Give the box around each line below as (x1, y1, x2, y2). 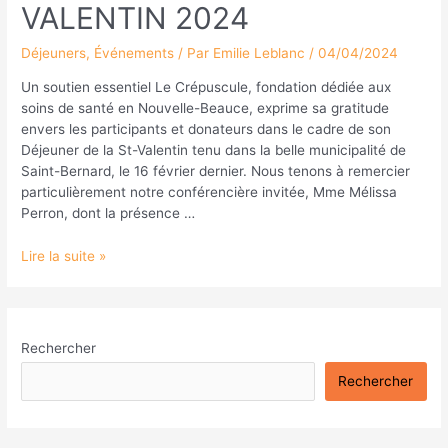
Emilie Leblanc (213, 45, 310, 62)
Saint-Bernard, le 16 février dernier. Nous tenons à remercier (21, 162, 411, 179)
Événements (94, 45, 175, 62)
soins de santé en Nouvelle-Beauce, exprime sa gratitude (21, 99, 390, 116)
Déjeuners (21, 45, 87, 62)
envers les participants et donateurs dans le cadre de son (21, 120, 392, 137)
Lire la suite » (21, 247, 107, 264)
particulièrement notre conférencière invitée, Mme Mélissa (21, 183, 398, 200)
